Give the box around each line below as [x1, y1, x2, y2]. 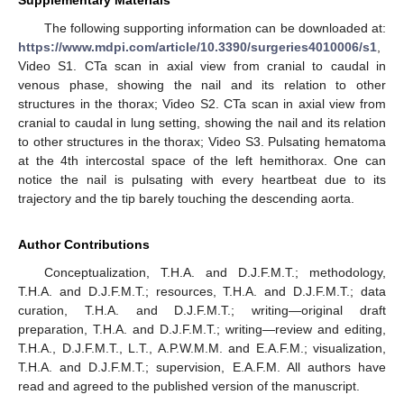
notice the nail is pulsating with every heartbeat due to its [18, 172, 386, 188]
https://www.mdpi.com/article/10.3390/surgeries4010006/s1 [18, 40, 377, 55]
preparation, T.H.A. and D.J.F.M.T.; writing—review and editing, [18, 322, 386, 337]
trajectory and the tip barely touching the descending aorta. [18, 191, 354, 207]
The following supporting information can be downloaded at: [43, 21, 386, 36]
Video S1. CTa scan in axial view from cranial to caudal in [18, 59, 386, 74]
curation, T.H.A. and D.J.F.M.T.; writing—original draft [18, 303, 386, 318]
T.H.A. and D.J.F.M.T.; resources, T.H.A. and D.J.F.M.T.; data [18, 284, 386, 299]
